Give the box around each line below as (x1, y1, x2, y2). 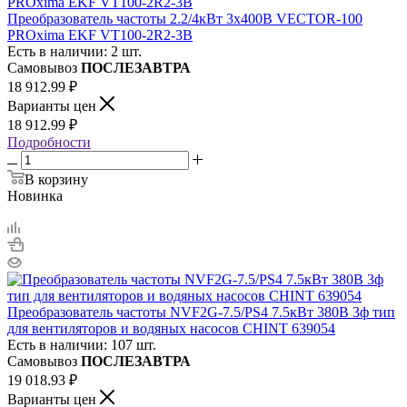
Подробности (7, 134, 91, 150)
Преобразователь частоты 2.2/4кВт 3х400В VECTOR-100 (7, 10, 362, 26)
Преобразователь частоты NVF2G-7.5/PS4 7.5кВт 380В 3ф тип (7, 303, 395, 320)
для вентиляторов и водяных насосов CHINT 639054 (7, 320, 335, 336)
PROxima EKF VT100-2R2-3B (7, 26, 193, 43)
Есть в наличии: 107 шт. (7, 336, 156, 352)
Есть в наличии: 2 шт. (7, 43, 142, 59)
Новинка (7, 187, 63, 203)
